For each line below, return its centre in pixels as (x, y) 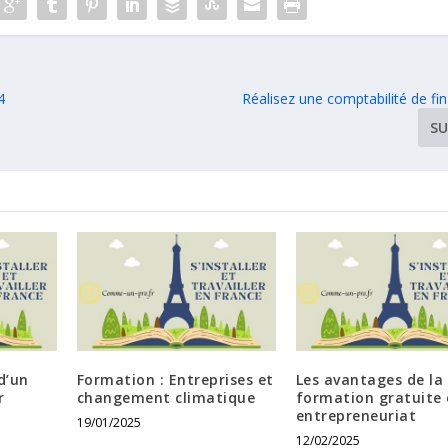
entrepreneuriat (356, 415)
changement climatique (166, 397)
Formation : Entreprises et (175, 379)
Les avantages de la (369, 379)
